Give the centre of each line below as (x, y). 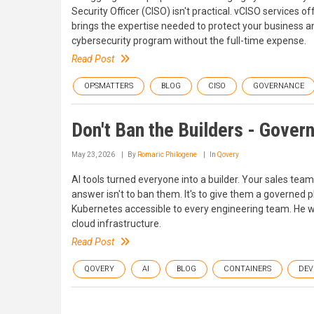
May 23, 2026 (93, 155)
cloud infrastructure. (116, 224)
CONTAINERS (247, 269)
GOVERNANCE (279, 86)
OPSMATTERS (109, 86)
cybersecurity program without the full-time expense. (189, 41)
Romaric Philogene (167, 155)
